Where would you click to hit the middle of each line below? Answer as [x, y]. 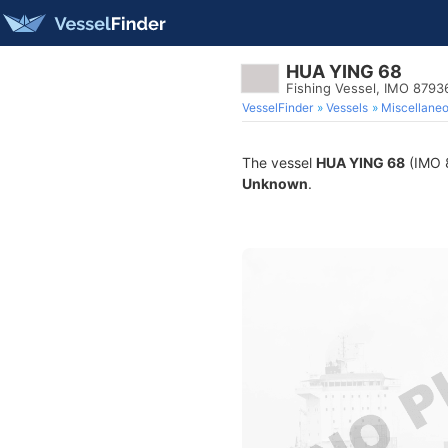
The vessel [279, 162]
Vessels [347, 107]
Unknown [275, 183]
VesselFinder [277, 107]
